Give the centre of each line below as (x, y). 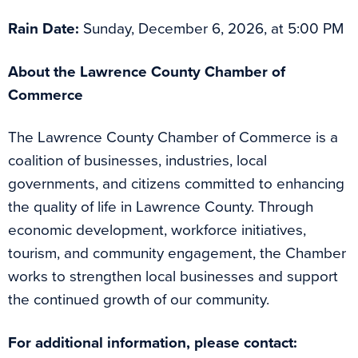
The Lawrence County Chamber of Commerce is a (173, 137)
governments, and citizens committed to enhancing (176, 184)
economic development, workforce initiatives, (157, 230)
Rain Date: (44, 28)
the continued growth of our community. (139, 300)
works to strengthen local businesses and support (173, 276)
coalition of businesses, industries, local (137, 161)
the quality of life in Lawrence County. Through (161, 207)
